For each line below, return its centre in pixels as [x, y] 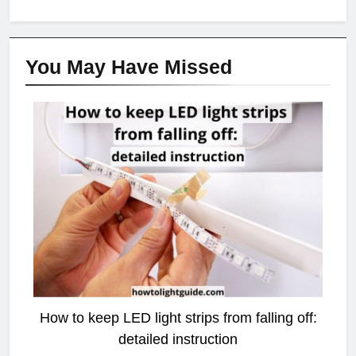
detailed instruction [178, 339]
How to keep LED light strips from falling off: [178, 318]
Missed [198, 66]
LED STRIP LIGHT [176, 115]
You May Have [95, 66]
